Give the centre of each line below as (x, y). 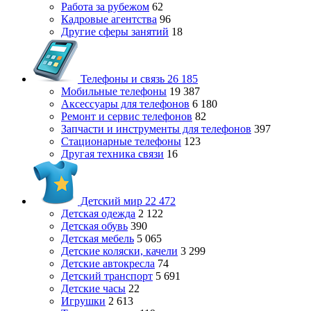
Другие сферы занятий (115, 32)
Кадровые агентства (109, 19)
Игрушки (83, 301)
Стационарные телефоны (121, 141)
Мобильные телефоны (114, 91)
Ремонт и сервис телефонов (127, 116)
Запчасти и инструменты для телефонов (156, 129)
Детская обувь (94, 226)
